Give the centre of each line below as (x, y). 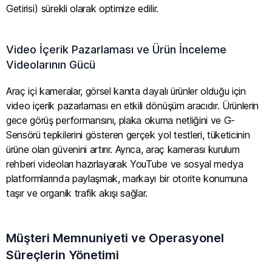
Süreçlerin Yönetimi (63, 255)
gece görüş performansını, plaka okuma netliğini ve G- (121, 120)
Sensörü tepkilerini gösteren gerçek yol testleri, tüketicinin (128, 134)
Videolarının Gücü (51, 64)
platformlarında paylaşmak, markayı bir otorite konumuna (127, 178)
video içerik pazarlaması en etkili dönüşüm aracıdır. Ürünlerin (133, 105)
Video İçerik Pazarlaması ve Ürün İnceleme (116, 49)
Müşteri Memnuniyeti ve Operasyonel (115, 238)
